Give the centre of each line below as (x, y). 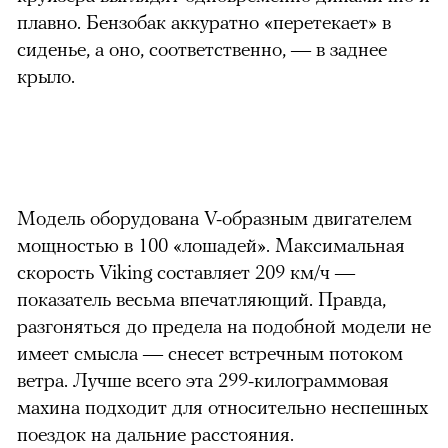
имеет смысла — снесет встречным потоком (210, 352)
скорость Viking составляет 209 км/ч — (186, 271)
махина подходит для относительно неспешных (222, 406)
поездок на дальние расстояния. (155, 433)
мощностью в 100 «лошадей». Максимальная (211, 244)
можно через (257, 123)
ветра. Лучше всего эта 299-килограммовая (203, 379)
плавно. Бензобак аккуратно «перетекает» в (204, 21)
